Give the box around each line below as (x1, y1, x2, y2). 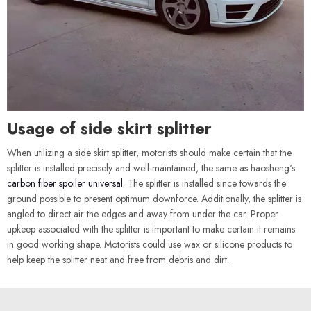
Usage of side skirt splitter (7, 116, 212, 140)
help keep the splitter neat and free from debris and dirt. (7, 253, 229, 267)
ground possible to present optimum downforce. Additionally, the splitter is (7, 192, 301, 205)
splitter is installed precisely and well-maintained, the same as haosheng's (7, 161, 295, 175)
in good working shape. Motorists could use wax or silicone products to (7, 237, 292, 251)
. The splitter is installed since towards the (123, 176, 286, 190)
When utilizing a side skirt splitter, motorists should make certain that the (7, 146, 292, 160)
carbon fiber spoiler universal (7, 176, 123, 190)
